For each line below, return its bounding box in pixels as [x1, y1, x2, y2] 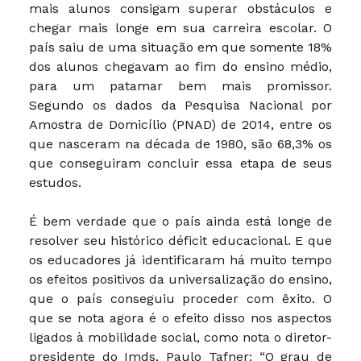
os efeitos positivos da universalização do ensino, [28, 271, 333, 287]
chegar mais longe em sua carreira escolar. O [28, 19, 333, 35]
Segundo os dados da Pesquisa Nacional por [28, 97, 333, 113]
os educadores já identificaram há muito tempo [28, 251, 333, 268]
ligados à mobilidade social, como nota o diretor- [28, 329, 333, 345]
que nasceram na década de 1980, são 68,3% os [28, 135, 333, 151]
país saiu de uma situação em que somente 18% [28, 39, 333, 55]
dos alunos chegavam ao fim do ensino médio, [28, 58, 333, 74]
